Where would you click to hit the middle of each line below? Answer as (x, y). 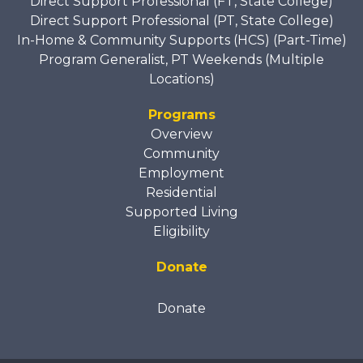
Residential (181, 192)
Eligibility (181, 231)
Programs (181, 114)
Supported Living (181, 211)
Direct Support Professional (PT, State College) (181, 20)
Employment (181, 173)
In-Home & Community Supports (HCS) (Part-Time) (181, 40)
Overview (181, 134)
